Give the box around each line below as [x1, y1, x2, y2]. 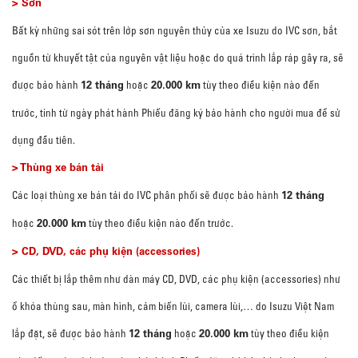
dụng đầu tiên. [12, 133, 75, 146]
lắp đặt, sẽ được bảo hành [12, 327, 129, 340]
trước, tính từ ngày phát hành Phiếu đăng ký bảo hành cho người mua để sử [12, 106, 340, 119]
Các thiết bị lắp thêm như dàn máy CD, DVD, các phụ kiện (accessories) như [12, 272, 340, 285]
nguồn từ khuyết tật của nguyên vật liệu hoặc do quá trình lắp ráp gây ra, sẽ [12, 51, 344, 64]
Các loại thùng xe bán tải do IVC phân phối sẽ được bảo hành [12, 189, 281, 201]
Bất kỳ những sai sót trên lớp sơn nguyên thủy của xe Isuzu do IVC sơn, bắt [12, 24, 337, 37]
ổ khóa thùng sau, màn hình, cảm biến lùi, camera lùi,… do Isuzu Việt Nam [12, 300, 334, 312]
